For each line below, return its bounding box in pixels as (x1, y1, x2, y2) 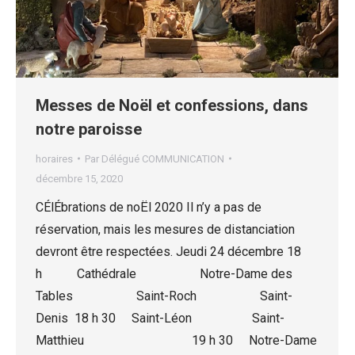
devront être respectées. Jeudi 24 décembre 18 (36, 243, 301, 259)
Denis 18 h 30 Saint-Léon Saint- (36, 310, 284, 326)
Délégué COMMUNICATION (101, 152, 224, 165)
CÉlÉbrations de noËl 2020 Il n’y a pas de (36, 199, 261, 215)
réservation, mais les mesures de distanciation (36, 221, 295, 237)
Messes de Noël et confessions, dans (36, 95, 308, 115)
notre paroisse (36, 119, 142, 139)
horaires (36, 152, 73, 165)
